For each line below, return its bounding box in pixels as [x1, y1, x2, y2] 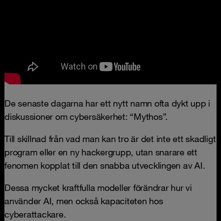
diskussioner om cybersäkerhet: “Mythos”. [4, 111, 168, 122]
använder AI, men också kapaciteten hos [4, 195, 163, 206]
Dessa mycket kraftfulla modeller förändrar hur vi [4, 182, 192, 193]
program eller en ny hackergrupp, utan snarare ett [4, 147, 197, 157]
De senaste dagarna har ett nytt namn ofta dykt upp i [4, 98, 210, 109]
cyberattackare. [4, 209, 66, 220]
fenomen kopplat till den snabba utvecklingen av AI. [4, 160, 205, 171]
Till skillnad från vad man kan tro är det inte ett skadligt [4, 133, 216, 144]
